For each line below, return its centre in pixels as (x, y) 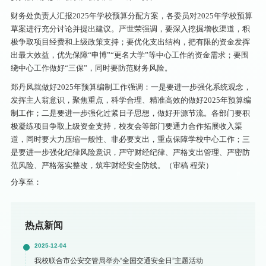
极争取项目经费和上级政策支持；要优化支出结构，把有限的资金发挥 (130, 42)
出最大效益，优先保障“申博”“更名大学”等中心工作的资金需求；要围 (129, 55)
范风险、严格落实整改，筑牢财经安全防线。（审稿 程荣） (112, 165)
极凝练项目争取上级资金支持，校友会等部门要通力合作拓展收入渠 (126, 126)
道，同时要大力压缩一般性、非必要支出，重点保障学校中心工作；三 (130, 139)
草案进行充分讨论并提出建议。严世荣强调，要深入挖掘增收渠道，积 (130, 28)
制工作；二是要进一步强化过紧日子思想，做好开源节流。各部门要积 (130, 113)
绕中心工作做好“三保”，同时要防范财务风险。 (91, 68)
